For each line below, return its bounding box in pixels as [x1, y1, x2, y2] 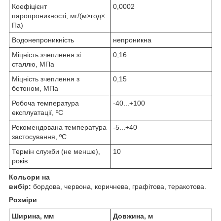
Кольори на [9, 173, 50, 181]
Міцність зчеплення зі [12, 50, 81, 59]
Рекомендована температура [12, 123, 107, 131]
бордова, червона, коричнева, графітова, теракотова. [31, 182, 206, 190]
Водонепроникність [12, 36, 74, 44]
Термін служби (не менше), [12, 147, 100, 155]
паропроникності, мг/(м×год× [12, 11, 105, 20]
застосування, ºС [12, 132, 67, 141]
